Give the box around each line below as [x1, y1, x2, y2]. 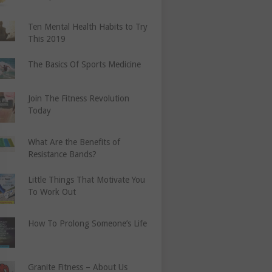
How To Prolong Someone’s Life [28, 218, 148, 228]
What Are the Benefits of [28, 137, 121, 147]
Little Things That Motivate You [28, 174, 146, 185]
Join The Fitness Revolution [28, 93, 130, 103]
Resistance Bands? [28, 149, 97, 159]
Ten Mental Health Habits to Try [28, 22, 148, 32]
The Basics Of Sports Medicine [28, 59, 141, 70]
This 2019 [28, 34, 66, 44]
